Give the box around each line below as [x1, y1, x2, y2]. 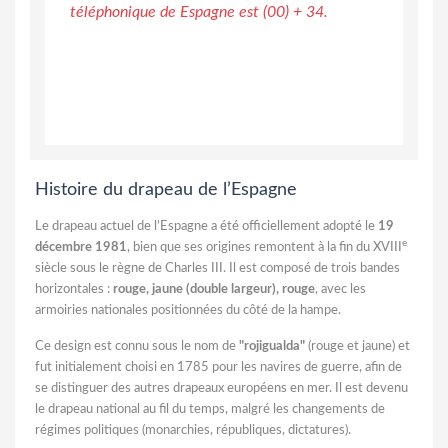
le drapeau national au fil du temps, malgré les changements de [35, 402, 385, 416]
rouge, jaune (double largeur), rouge [113, 282, 315, 296]
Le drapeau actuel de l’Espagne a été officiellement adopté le [35, 219, 378, 233]
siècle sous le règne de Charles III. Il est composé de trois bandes [35, 261, 400, 275]
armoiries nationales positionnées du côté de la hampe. [35, 303, 341, 317]
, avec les [315, 282, 366, 296]
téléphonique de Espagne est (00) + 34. [70, 3, 328, 20]
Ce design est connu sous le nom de [35, 339, 239, 353]
